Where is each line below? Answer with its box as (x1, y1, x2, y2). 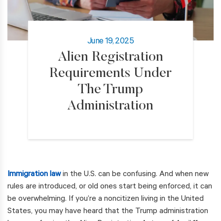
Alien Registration (57, 50, 163, 65)
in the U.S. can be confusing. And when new (61, 170, 209, 180)
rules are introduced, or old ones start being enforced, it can (7, 183, 212, 192)
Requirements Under (49, 67, 172, 81)
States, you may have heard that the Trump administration (7, 207, 208, 217)
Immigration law (7, 170, 61, 180)
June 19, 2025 (87, 37, 134, 47)
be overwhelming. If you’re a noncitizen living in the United (7, 195, 204, 204)
